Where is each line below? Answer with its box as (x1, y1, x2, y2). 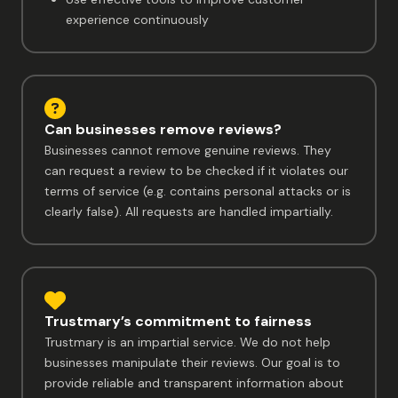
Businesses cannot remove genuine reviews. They (44, 141, 331, 158)
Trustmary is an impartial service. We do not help (44, 333, 330, 350)
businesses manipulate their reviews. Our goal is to (44, 354, 340, 370)
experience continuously (66, 11, 209, 28)
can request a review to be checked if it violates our (44, 162, 348, 179)
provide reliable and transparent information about (44, 374, 344, 391)
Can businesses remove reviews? (44, 119, 282, 139)
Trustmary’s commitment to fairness (44, 311, 312, 330)
